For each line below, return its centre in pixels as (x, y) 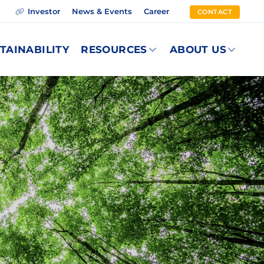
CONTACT (214, 12)
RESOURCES (114, 49)
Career (156, 11)
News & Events (102, 11)
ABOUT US (198, 49)
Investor (44, 11)
